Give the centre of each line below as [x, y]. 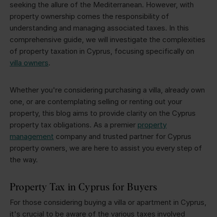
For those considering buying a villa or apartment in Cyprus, [108, 202]
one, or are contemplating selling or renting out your [96, 101]
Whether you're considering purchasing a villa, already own [107, 90]
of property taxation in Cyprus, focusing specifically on [102, 51]
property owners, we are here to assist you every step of [106, 148]
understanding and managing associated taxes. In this [99, 28]
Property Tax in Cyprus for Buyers [85, 186]
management [32, 136]
